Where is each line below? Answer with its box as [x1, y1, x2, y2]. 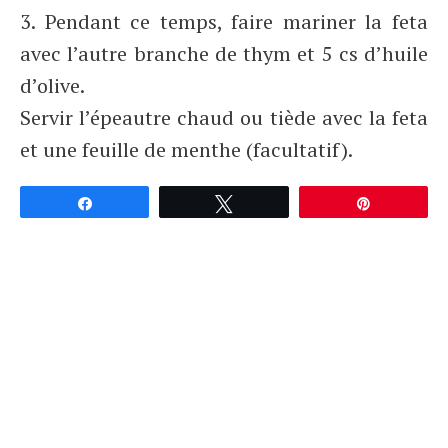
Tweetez [244, 194, 301, 211]
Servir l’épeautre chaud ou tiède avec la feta [20, 104, 428, 131]
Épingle [384, 194, 431, 211]
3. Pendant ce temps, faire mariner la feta [20, 8, 428, 35]
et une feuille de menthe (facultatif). [20, 136, 353, 163]
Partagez [105, 194, 162, 211]
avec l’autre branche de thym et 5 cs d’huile [20, 40, 428, 67]
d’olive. [20, 72, 85, 99]
